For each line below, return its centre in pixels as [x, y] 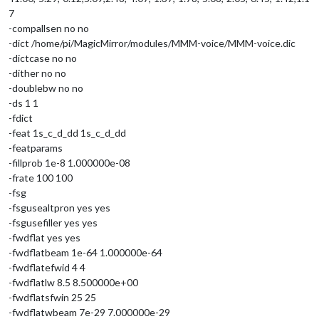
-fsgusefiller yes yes [53, 222]
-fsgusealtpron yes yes [59, 207]
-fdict [21, 117]
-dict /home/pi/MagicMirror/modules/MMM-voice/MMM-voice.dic [152, 43]
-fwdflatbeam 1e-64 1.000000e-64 [85, 252]
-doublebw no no [46, 88]
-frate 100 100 [41, 177]
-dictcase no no [43, 58]
